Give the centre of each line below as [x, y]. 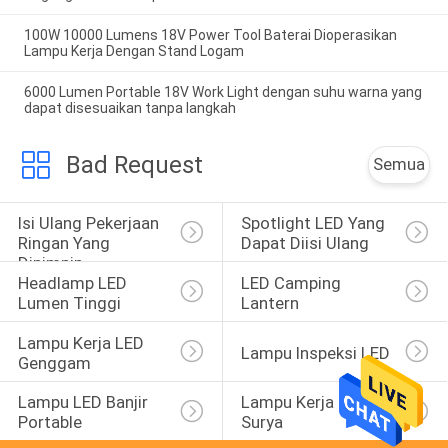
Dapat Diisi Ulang [304, 243]
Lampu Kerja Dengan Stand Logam [133, 50]
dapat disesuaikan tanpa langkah [129, 107]
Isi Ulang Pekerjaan [90, 223]
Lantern [269, 302]
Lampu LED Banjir [84, 402]
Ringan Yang [65, 243]
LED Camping [292, 282]
